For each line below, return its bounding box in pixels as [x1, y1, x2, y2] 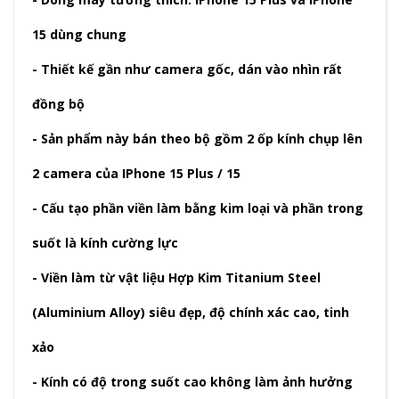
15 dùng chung [32, 26, 126, 44]
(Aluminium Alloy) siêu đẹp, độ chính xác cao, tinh [32, 304, 349, 322]
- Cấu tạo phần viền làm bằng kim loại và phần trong [32, 199, 363, 217]
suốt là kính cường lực [32, 234, 178, 252]
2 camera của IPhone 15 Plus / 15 [32, 165, 240, 183]
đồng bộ [32, 95, 85, 113]
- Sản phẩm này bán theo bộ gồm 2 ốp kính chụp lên [32, 130, 362, 148]
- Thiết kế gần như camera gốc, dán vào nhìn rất [32, 61, 342, 78]
